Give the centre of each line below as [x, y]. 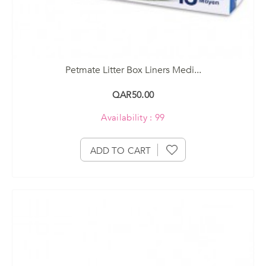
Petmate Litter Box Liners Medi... [133, 70]
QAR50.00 [133, 95]
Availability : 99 [133, 117]
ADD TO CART [121, 151]
